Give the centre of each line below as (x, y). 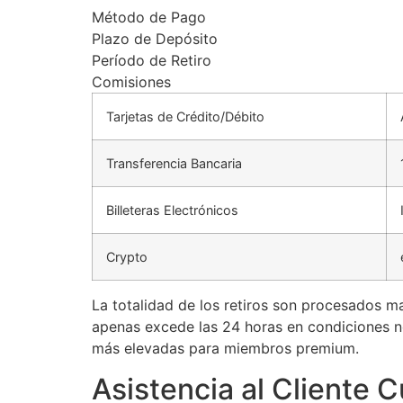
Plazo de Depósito (155, 39)
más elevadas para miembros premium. (225, 349)
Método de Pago (149, 18)
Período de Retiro (152, 61)
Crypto (127, 257)
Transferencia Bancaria (174, 164)
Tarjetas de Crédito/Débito (185, 117)
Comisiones (131, 82)
